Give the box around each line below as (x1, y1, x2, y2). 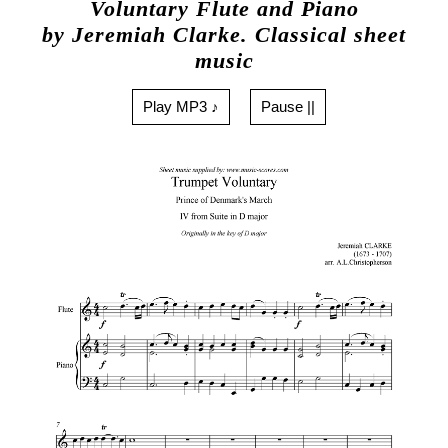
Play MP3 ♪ (143, 97, 219, 115)
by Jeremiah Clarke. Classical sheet (42, 23, 406, 48)
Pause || (261, 97, 315, 115)
